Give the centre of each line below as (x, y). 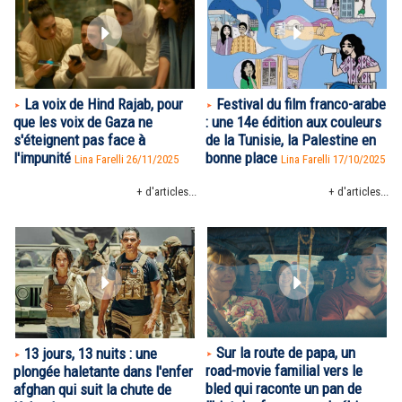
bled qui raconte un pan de (284, 389)
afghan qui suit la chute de (92, 389)
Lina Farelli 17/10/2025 (333, 159)
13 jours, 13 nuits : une (91, 354)
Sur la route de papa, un (286, 353)
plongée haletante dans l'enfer (103, 371)
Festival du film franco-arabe (301, 104)
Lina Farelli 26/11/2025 (127, 159)
